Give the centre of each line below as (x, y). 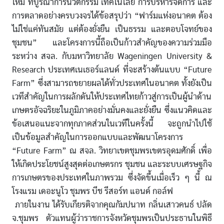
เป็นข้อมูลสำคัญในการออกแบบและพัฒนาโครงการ (97, 137)
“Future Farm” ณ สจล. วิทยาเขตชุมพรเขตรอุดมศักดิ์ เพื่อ (112, 151)
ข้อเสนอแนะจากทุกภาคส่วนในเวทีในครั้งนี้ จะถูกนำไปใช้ (112, 124)
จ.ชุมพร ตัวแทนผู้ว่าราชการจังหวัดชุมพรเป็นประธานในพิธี (112, 218)
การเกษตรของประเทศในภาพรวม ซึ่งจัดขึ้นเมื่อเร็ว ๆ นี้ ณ (112, 178)
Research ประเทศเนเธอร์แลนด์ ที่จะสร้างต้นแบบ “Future (112, 70)
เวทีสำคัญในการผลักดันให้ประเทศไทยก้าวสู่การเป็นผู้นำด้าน (112, 97)
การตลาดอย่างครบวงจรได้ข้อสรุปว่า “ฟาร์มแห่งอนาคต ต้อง (112, 16)
